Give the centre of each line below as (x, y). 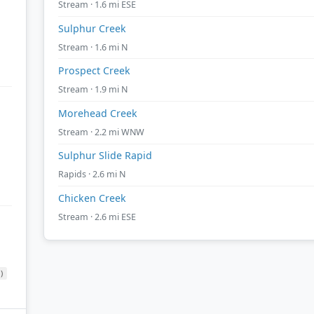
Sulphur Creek (92, 28)
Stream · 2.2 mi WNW (101, 132)
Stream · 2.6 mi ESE (97, 217)
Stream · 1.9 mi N (93, 90)
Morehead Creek (98, 113)
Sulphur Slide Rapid (105, 156)
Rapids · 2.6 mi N (92, 175)
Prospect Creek (94, 71)
